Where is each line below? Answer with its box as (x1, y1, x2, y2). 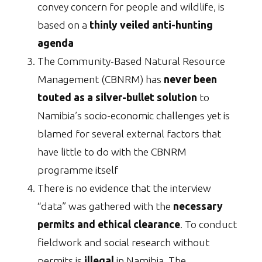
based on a (37, 19, 89, 31)
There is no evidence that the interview (37, 182, 211, 194)
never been (164, 74, 217, 85)
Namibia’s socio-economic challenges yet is (37, 110, 230, 122)
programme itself (37, 164, 118, 176)
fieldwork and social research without (37, 237, 209, 249)
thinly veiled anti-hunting (89, 19, 213, 31)
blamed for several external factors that (37, 128, 221, 140)
